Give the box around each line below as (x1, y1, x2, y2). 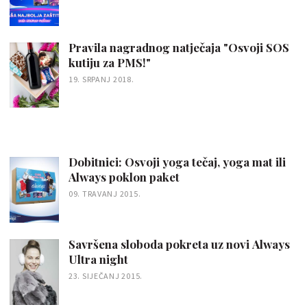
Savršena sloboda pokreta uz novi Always (69, 236, 290, 251)
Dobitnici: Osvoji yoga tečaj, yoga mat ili (69, 154, 286, 170)
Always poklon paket (69, 169, 180, 185)
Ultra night (69, 251, 128, 267)
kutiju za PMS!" (69, 54, 151, 70)
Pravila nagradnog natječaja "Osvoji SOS (69, 39, 289, 55)
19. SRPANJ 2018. (69, 73, 134, 84)
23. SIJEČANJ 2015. (69, 271, 143, 281)
